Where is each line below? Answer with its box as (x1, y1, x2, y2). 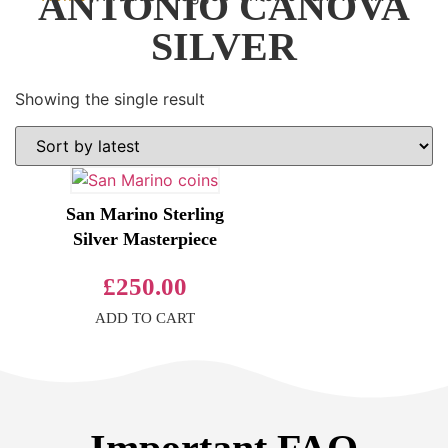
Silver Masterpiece (72, 228, 217, 249)
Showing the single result (15, 89, 205, 110)
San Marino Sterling (65, 203, 224, 224)
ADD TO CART (94, 309, 195, 326)
